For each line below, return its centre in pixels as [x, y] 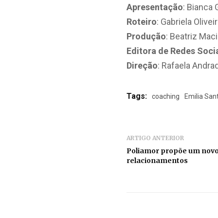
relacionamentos [157, 161]
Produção [146, 36]
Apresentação [155, 7]
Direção [142, 65]
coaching [166, 96]
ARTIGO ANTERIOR [155, 138]
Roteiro [142, 22]
